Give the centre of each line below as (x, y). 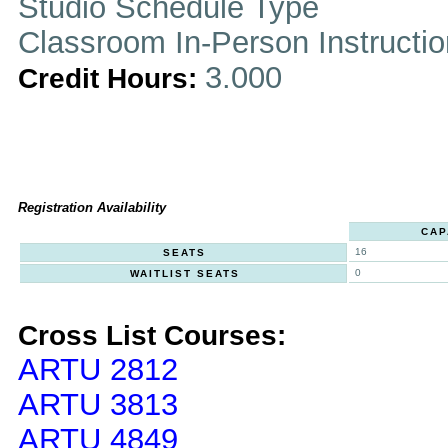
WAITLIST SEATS (184, 273)
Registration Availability (92, 207)
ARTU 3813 (98, 404)
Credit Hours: (111, 78)
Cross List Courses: (152, 335)
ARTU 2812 (98, 369)
